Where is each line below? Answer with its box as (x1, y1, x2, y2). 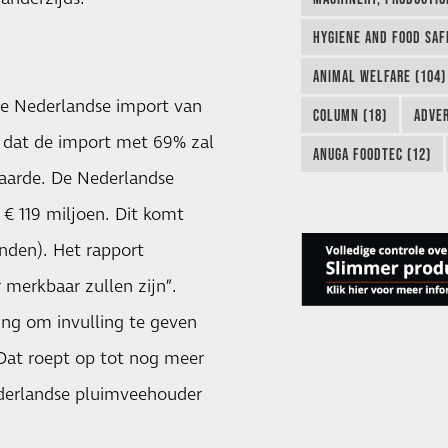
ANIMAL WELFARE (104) (312, 67, 446, 86)
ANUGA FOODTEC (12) (312, 145, 431, 164)
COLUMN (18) (312, 106, 387, 125)
